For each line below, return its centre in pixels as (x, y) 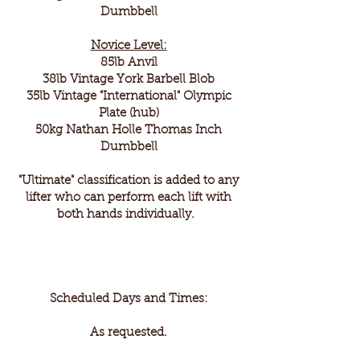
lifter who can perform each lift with (129, 198)
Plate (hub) (129, 114)
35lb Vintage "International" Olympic (129, 97)
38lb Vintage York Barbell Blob (129, 80)
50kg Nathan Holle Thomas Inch (129, 131)
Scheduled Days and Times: (129, 299)
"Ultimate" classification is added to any (129, 181)
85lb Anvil (129, 63)
